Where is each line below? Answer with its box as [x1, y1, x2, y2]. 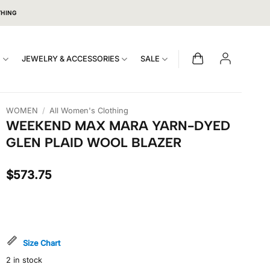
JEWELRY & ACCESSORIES [21, 54, 119, 63]
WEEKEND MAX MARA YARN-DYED [6, 118, 230, 133]
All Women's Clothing [49, 106, 128, 115]
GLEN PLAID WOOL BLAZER [6, 134, 181, 150]
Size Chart [23, 239, 60, 248]
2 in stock [6, 256, 42, 265]
